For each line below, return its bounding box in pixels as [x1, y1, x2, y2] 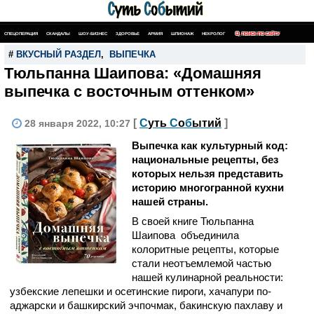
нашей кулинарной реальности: [132, 271, 283, 283]
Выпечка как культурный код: [132, 139, 288, 151]
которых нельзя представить [132, 168, 283, 179]
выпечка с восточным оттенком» [4, 83, 254, 100]
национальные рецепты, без [132, 153, 278, 165]
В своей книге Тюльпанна [132, 215, 254, 227]
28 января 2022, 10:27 [25, 118, 133, 129]
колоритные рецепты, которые [132, 243, 279, 255]
